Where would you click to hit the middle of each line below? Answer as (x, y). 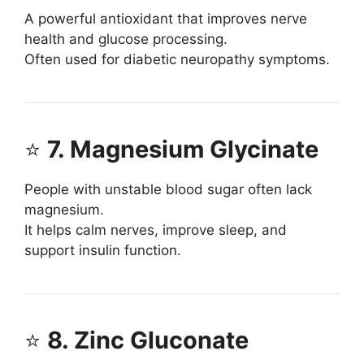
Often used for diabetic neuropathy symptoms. (177, 60)
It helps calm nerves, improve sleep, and (156, 230)
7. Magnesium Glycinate (183, 149)
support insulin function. (103, 251)
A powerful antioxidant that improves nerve (166, 19)
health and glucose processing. (126, 39)
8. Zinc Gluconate (148, 340)
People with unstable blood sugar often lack (168, 190)
